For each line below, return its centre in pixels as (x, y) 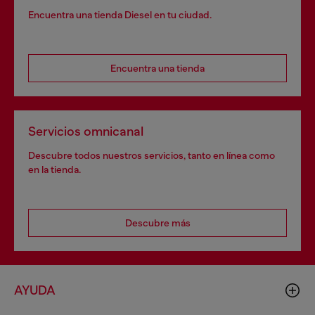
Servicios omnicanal (86, 132)
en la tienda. (54, 170)
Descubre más (157, 223)
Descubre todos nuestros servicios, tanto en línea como (152, 156)
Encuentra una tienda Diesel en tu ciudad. (120, 15)
